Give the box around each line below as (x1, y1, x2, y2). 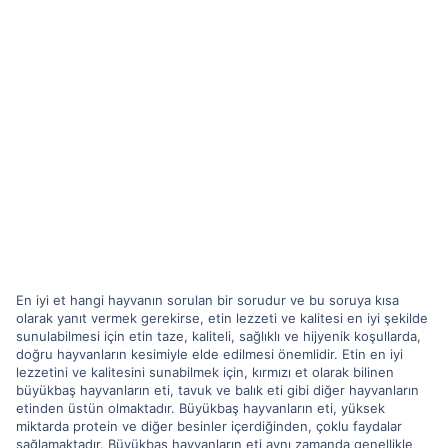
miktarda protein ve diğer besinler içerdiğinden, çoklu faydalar (16, 417, 402, 434)
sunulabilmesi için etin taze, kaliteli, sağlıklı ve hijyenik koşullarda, (16, 327, 421, 344)
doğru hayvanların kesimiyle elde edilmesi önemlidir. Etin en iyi (16, 345, 403, 362)
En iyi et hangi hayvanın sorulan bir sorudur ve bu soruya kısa (16, 291, 399, 308)
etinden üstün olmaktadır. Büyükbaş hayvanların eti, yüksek (16, 399, 385, 416)
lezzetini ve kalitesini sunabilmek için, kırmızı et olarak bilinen (16, 363, 394, 380)
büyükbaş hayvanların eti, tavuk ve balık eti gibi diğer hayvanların (16, 381, 419, 398)
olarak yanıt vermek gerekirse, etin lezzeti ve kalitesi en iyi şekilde (16, 309, 428, 326)
